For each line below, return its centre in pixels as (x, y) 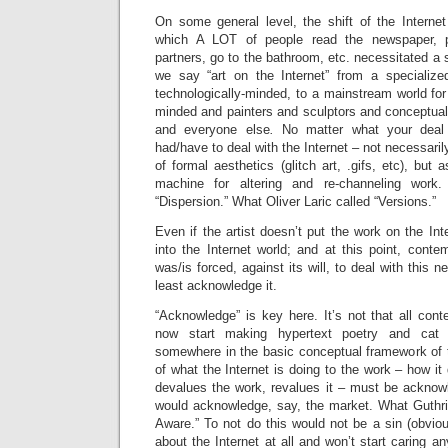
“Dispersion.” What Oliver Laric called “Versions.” (295, 201)
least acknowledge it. (216, 285)
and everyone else (212, 129)
